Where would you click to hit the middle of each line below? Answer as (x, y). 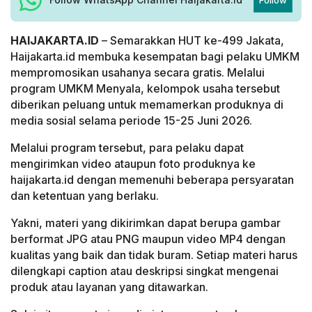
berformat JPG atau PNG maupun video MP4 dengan (148, 239)
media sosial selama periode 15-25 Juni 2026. (131, 120)
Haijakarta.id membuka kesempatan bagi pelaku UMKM (155, 56)
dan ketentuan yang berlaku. (85, 195)
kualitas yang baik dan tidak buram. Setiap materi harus (154, 255)
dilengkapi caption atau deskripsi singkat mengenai (145, 271)
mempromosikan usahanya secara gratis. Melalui (138, 72)
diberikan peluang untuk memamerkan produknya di (147, 104)
